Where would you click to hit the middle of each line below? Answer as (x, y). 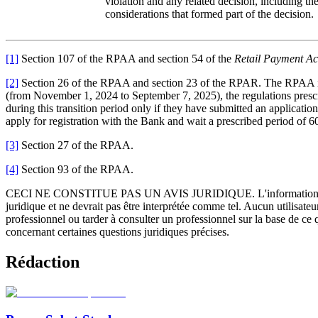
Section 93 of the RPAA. (76, 170)
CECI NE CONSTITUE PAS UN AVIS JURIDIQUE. (130, 194)
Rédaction (43, 262)
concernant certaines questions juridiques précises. (117, 232)
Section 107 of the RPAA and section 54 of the (126, 59)
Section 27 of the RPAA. (76, 146)
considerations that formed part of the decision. (209, 14)
